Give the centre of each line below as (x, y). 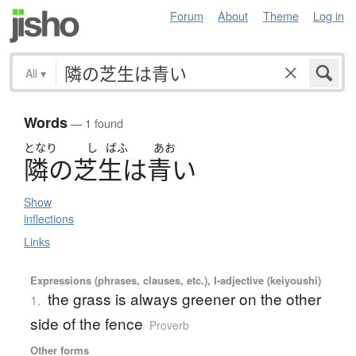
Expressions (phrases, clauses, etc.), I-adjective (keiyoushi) (175, 281)
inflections (49, 219)
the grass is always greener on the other (184, 299)
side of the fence (86, 323)
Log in (329, 15)
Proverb (169, 325)
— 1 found (95, 123)
